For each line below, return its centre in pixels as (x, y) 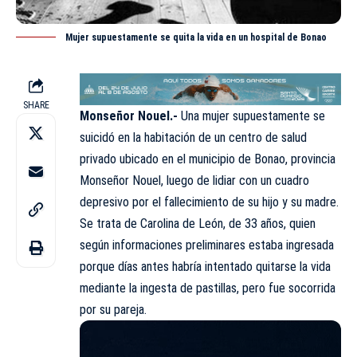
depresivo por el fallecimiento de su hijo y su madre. (209, 202)
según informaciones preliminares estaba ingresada (207, 245)
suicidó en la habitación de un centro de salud (193, 138)
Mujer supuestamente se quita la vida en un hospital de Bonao (196, 37)
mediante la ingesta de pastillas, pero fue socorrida (208, 288)
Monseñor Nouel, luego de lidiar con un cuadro (194, 181)
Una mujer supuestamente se (253, 116)
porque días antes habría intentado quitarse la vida (205, 267)
